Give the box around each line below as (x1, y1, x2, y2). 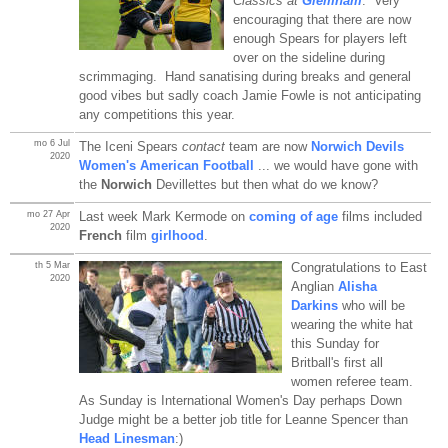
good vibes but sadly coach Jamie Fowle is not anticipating (78, 87, 421, 103)
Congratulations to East (290, 259, 427, 275)
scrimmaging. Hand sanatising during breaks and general (78, 68, 411, 84)
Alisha (337, 278, 377, 294)
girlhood (150, 227, 204, 243)
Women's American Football (78, 157, 254, 173)
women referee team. (290, 373, 417, 389)
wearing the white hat (290, 316, 413, 332)
